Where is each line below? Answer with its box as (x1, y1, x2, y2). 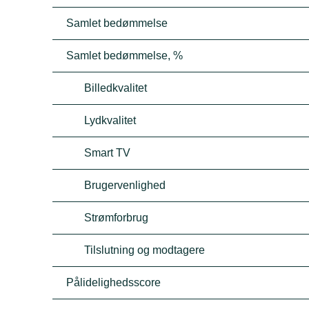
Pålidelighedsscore (66, 277, 161, 288)
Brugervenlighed (84, 179, 166, 191)
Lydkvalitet (84, 114, 137, 126)
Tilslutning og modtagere (84, 244, 206, 256)
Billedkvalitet (84, 82, 148, 94)
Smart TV (84, 147, 131, 159)
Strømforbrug (84, 212, 149, 223)
